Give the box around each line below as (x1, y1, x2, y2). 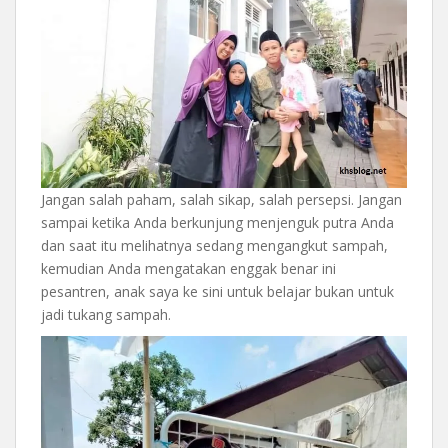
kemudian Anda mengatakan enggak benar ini (41, 258, 336, 278)
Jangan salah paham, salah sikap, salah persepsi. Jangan (41, 189, 402, 209)
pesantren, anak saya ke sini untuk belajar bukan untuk (41, 281, 394, 301)
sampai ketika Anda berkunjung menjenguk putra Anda (41, 212, 394, 232)
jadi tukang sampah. (41, 304, 171, 324)
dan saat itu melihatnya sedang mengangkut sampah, (41, 235, 388, 255)
